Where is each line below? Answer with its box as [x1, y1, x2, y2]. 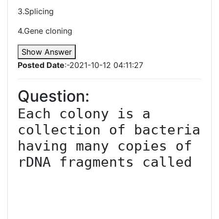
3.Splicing [18, 6, 54, 16]
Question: [18, 87, 89, 106]
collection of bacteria [18, 122, 200, 138]
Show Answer [22, 47, 72, 57]
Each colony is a [18, 106, 151, 122]
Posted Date [18, 60, 65, 70]
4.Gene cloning [18, 26, 72, 36]
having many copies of [18, 138, 192, 154]
